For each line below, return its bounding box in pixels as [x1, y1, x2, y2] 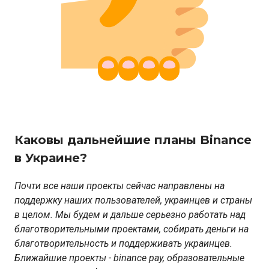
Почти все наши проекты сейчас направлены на [14, 180, 225, 192]
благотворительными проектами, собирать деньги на [14, 223, 249, 235]
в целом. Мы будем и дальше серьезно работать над [14, 209, 246, 221]
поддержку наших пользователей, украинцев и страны [14, 195, 252, 207]
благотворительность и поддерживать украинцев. [14, 238, 232, 250]
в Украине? [14, 151, 87, 166]
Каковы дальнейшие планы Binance [14, 133, 252, 148]
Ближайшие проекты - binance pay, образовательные [14, 252, 244, 264]
